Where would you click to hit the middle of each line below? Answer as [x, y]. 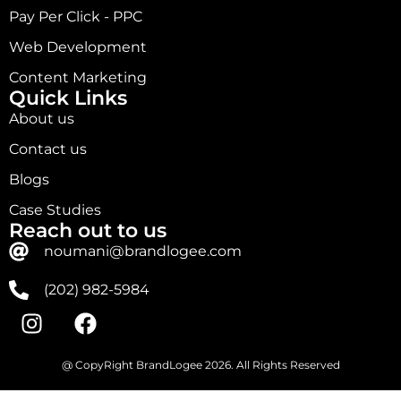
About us [42, 119]
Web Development [78, 47]
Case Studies [55, 210]
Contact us [48, 149]
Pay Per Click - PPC [76, 17]
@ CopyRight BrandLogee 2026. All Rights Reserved [200, 365]
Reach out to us [88, 231]
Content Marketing [78, 78]
